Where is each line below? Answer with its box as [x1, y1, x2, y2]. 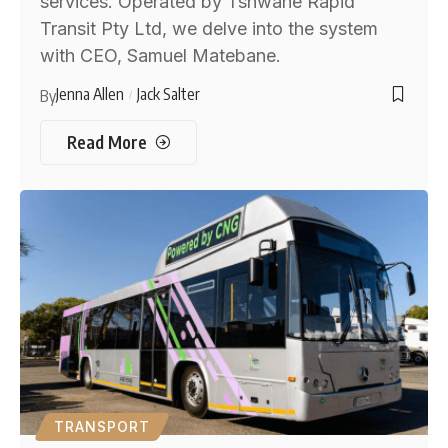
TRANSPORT [54, 417, 151, 435]
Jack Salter [136, 84, 200, 105]
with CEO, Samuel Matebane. [40, 45, 282, 67]
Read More [66, 131, 147, 154]
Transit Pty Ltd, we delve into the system [40, 18, 379, 40]
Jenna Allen [56, 84, 125, 105]
